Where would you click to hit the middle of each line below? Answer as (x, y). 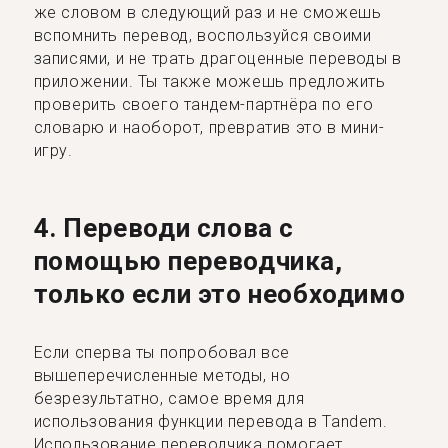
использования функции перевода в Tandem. (210, 421)
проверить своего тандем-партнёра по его (203, 104)
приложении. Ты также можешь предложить (209, 81)
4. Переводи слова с (163, 228)
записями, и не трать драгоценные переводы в (217, 58)
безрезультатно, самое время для (169, 398)
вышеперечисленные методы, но (162, 375)
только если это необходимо (219, 294)
